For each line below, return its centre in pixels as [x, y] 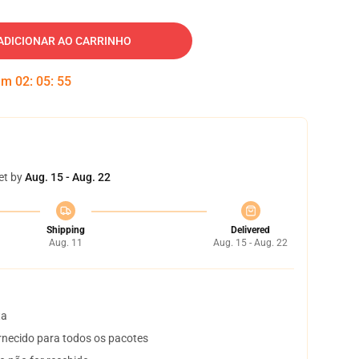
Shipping [65, 230]
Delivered [250, 230]
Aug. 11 [65, 243]
